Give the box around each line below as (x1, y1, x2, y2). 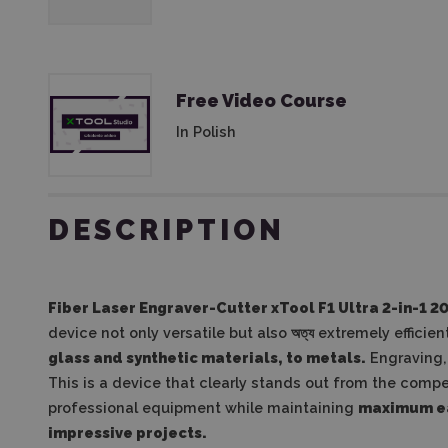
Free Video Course (176, 89, 347, 111)
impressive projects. (48, 423, 207, 441)
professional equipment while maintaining (48, 398, 358, 416)
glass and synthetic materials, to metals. (48, 348, 366, 366)
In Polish (176, 122, 236, 140)
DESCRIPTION (48, 212, 285, 247)
